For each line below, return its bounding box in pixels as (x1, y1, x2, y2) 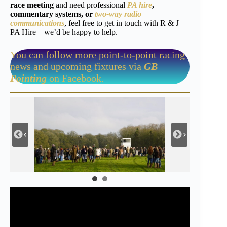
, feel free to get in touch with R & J (64, 19, 179, 28)
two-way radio (95, 10, 141, 19)
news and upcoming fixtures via (10, 61, 144, 72)
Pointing (10, 72, 47, 84)
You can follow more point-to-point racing (10, 49, 185, 61)
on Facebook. (47, 72, 104, 84)
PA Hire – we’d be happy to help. (10, 28, 118, 37)
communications (10, 19, 64, 28)
